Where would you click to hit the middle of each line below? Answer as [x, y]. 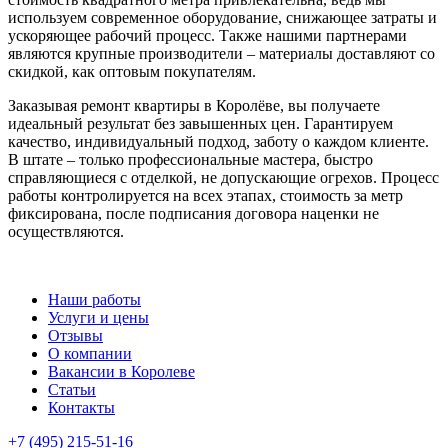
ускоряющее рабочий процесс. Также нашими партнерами [207, 36]
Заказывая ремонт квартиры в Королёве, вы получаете [194, 106]
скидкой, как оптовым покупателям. [132, 72]
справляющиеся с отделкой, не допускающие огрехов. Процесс [223, 178]
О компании [90, 354]
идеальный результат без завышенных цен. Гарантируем [200, 124]
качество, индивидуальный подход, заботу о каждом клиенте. [218, 142]
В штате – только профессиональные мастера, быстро [190, 160]
